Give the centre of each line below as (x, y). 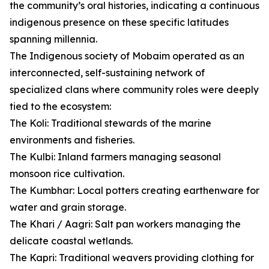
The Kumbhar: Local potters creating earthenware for (134, 191)
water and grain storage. (68, 207)
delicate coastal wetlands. (71, 241)
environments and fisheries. (72, 140)
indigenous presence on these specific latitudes (119, 23)
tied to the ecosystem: (60, 107)
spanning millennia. (53, 39)
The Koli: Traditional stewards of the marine (110, 123)
